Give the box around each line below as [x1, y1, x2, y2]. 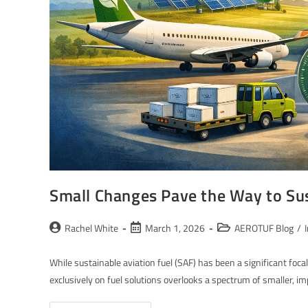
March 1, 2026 [145, 221, 205, 236]
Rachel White [65, 221, 118, 236]
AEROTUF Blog [234, 221, 294, 236]
